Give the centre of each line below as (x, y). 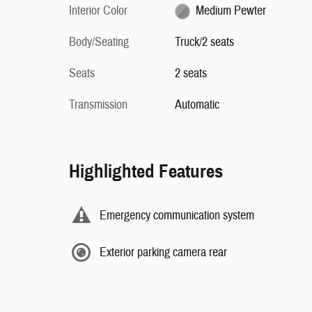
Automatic (197, 105)
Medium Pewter (231, 11)
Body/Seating (99, 42)
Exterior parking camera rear (163, 252)
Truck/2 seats (204, 42)
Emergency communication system (177, 215)
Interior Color (98, 11)
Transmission (98, 105)
